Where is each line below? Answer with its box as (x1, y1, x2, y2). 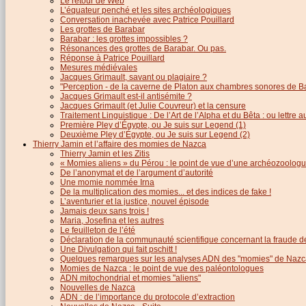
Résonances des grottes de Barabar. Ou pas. (60, 43, 226, 53)
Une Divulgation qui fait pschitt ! (60, 244, 177, 254)
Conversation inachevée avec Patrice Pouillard (60, 14, 234, 25)
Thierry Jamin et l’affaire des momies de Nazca (33, 139, 206, 149)
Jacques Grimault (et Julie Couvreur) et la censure (60, 100, 246, 111)
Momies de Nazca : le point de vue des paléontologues (60, 263, 264, 273)
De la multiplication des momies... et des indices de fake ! (60, 186, 271, 197)
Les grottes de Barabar (60, 24, 145, 34)
